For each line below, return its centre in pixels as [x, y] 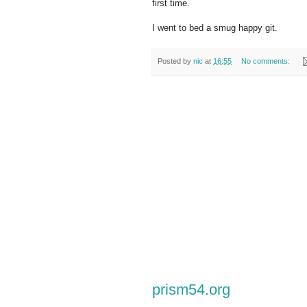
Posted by [175, 61]
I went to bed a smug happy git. [215, 27]
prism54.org [191, 290]
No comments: [266, 61]
